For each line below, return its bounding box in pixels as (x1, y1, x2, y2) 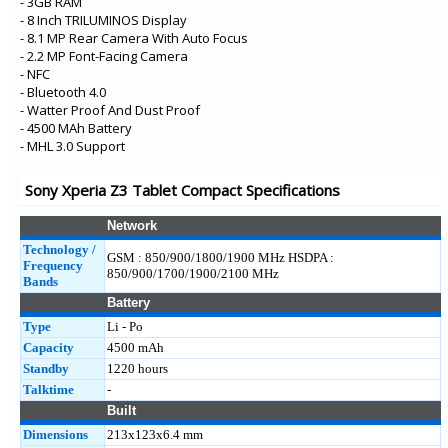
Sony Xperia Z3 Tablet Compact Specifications (25, 180, 340, 200)
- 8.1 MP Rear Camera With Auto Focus (20, 29, 248, 47)
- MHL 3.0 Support (20, 137, 125, 155)
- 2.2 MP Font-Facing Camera (20, 47, 188, 65)
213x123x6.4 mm (107, 427, 203, 442)
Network (107, 218, 157, 233)
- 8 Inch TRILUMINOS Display (20, 11, 187, 29)
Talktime (23, 382, 74, 397)
